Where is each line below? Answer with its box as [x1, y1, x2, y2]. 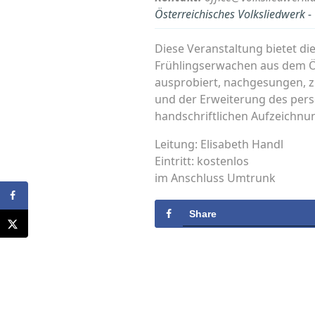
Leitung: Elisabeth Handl [155, 136, 283, 153]
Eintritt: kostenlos [155, 153, 249, 169]
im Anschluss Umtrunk [155, 170, 276, 186]
